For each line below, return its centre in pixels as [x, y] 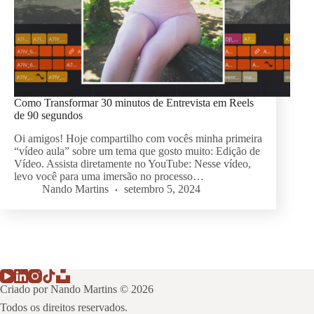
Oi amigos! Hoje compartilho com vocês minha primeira [138, 139]
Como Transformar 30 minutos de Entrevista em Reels [134, 103]
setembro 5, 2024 [162, 189]
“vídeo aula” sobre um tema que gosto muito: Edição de [137, 151]
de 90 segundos [48, 116]
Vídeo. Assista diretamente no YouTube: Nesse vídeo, [132, 164]
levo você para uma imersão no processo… [109, 177]
